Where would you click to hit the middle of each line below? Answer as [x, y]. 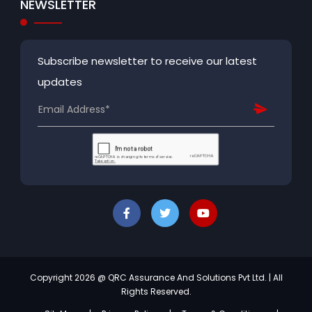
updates [60, 82]
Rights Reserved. [156, 291]
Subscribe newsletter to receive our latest [147, 61]
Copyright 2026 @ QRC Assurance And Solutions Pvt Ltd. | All [156, 278]
